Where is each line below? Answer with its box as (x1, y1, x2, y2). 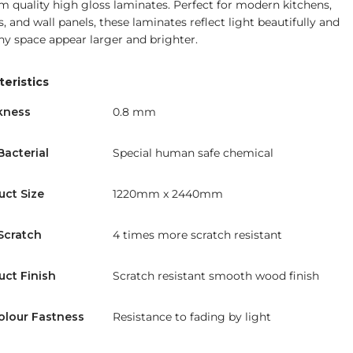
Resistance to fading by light (112, 309, 271, 324)
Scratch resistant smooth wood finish (112, 268, 319, 283)
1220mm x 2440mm (112, 186, 223, 201)
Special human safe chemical (112, 145, 273, 160)
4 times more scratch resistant (112, 227, 282, 242)
